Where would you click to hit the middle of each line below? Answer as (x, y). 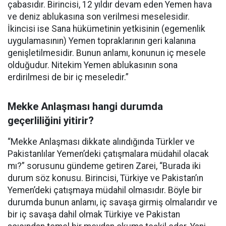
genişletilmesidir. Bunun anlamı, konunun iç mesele (107, 53)
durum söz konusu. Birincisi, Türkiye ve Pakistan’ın (105, 178)
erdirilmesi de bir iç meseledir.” (68, 77)
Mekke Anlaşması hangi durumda (85, 106)
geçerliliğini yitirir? (51, 120)
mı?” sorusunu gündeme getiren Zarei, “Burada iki (104, 166)
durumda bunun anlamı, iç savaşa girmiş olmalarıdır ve (112, 202)
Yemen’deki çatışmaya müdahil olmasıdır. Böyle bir (105, 190)
